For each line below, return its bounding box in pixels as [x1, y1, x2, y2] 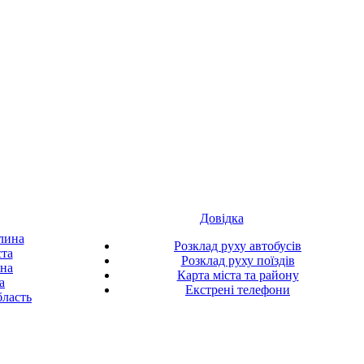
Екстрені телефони [185, 283, 290, 297]
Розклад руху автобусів [174, 239, 301, 253]
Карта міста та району [176, 268, 299, 282]
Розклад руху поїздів [180, 253, 295, 267]
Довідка [199, 211, 244, 225]
